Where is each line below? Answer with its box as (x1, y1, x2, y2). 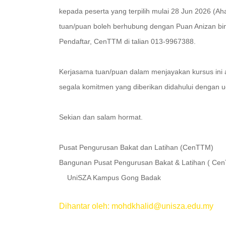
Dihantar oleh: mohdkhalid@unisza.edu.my (59, 202, 213, 210)
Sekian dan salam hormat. (59, 113, 143, 121)
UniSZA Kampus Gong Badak (59, 174, 163, 182)
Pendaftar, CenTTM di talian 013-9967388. (59, 37, 196, 45)
